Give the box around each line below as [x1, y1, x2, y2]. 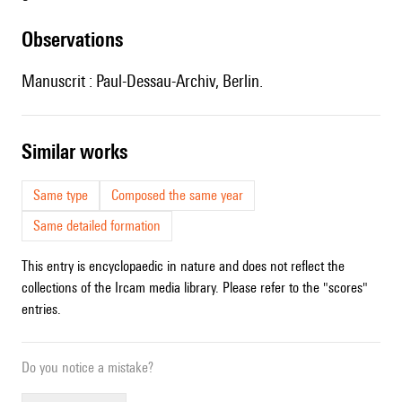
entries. [22, 301, 61, 319]
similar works [32, 139, 127, 164]
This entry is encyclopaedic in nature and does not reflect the [22, 258, 345, 275]
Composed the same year [111, 187, 243, 205]
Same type [33, 187, 88, 205]
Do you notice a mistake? [22, 359, 153, 377]
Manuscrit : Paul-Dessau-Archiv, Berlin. [22, 71, 267, 92]
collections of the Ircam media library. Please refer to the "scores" [22, 279, 368, 297]
